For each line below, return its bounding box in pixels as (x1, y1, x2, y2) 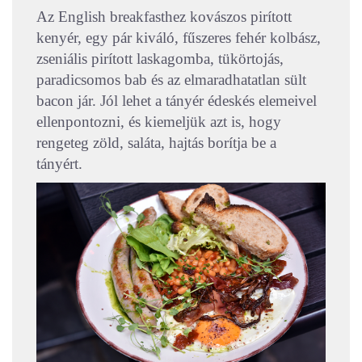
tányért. (36, 155, 82, 173)
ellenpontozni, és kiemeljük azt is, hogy (36, 113, 281, 131)
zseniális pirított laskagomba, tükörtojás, (36, 50, 284, 68)
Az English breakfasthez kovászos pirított (36, 8, 292, 26)
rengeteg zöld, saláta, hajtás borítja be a (36, 134, 276, 152)
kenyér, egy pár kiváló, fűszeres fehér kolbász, (36, 29, 321, 47)
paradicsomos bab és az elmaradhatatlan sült (36, 71, 306, 89)
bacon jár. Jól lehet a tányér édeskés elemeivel (36, 92, 317, 110)
